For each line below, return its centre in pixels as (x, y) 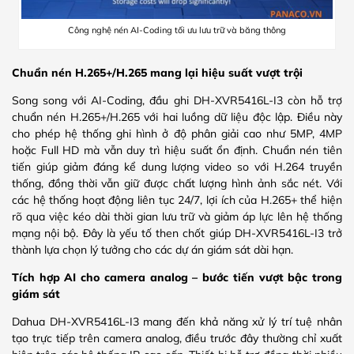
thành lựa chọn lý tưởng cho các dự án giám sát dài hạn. (153, 250)
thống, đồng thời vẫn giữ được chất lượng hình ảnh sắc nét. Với (177, 184)
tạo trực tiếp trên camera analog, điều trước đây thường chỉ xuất (177, 339)
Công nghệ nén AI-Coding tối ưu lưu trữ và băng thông (177, 30)
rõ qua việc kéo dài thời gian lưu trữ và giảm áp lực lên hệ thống (177, 217)
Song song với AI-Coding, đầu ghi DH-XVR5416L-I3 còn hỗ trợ (177, 101)
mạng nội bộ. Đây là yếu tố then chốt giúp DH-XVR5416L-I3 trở (177, 233)
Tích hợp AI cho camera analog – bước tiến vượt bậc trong (177, 278)
